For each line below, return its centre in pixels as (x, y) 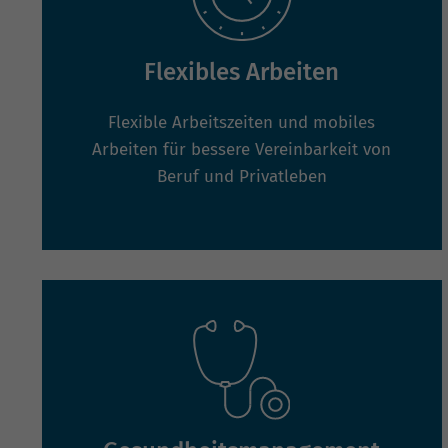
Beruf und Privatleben (241, 176)
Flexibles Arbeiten (242, 71)
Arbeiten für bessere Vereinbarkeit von (242, 149)
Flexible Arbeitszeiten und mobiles (242, 122)
